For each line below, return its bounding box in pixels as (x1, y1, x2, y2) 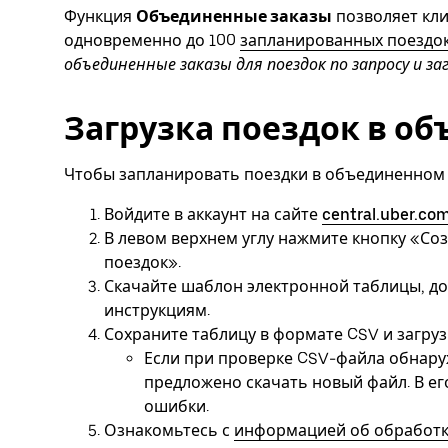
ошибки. (144, 396, 209, 416)
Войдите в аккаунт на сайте (104, 204, 322, 224)
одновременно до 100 (64, 31, 240, 51)
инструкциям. (104, 300, 210, 320)
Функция (64, 7, 136, 27)
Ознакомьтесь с (104, 420, 234, 440)
